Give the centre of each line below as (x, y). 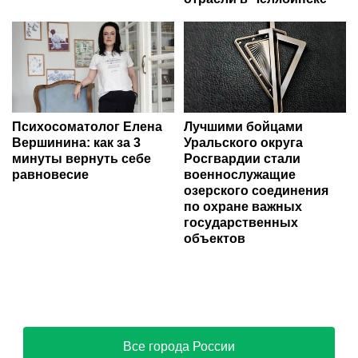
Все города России (179, 346)
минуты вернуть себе (82, 158)
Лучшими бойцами (243, 126)
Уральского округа (243, 142)
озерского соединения (256, 190)
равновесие (50, 174)
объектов (215, 238)
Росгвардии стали (242, 158)
